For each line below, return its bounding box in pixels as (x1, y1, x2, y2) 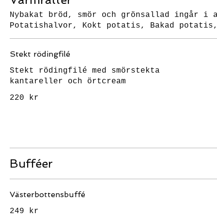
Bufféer (10, 156, 53, 170)
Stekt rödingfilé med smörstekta (10, 66, 160, 75)
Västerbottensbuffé (10, 190, 85, 199)
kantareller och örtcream (10, 77, 126, 86)
